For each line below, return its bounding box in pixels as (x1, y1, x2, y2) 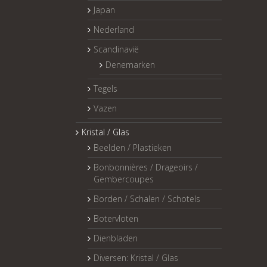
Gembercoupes (94, 173, 154, 185)
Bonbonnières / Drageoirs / (94, 161, 198, 173)
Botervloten (94, 212, 138, 224)
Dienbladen (94, 232, 138, 244)
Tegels (94, 82, 117, 94)
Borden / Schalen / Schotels (94, 193, 200, 204)
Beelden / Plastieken (94, 141, 172, 153)
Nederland (94, 23, 134, 35)
